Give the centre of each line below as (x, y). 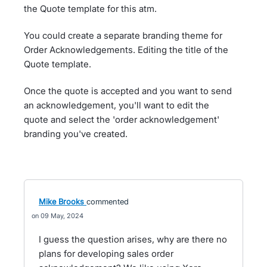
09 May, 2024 (62, 216)
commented (108, 201)
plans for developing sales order (106, 254)
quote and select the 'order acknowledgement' (122, 119)
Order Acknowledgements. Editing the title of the (126, 50)
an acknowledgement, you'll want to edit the (117, 105)
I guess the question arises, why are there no (133, 239)
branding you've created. (77, 134)
